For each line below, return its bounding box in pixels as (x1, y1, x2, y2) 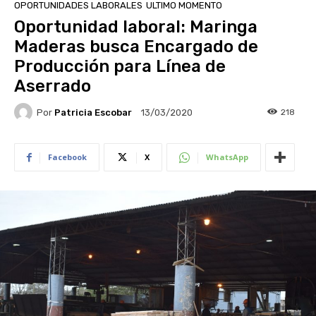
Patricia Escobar (54, 107, 132, 118)
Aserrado (14, 76, 91, 97)
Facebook (48, 152, 87, 163)
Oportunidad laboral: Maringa (14, 17, 257, 37)
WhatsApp (206, 152, 248, 163)
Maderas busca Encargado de (14, 37, 258, 57)
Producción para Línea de (14, 56, 226, 77)
